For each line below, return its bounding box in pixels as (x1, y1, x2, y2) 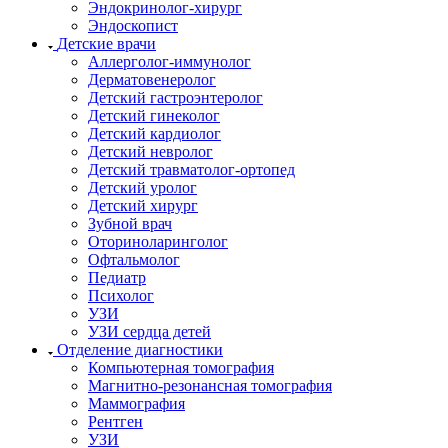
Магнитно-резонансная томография (88, 376, 332, 394)
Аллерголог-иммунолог (88, 52, 251, 70)
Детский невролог (88, 142, 213, 160)
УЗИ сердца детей (88, 322, 211, 340)
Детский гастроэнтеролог (88, 88, 263, 106)
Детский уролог (88, 178, 197, 196)
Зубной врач (88, 214, 172, 232)
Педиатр (88, 268, 146, 286)
